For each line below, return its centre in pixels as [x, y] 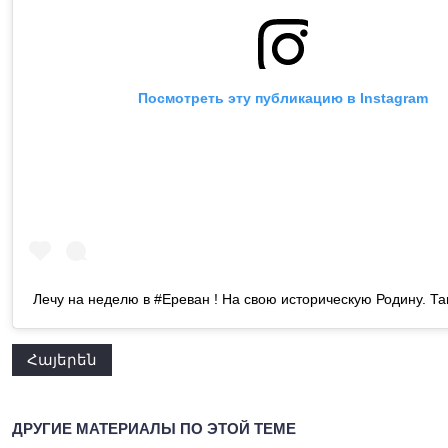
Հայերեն [62, 359]
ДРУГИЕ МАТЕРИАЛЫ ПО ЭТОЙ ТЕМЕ [154, 428]
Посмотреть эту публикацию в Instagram [283, 98]
